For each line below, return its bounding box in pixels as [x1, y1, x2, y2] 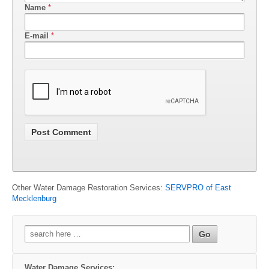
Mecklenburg [12, 193, 56, 203]
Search [24, 225, 50, 234]
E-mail [25, 31, 49, 41]
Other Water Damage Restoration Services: [12, 183, 165, 192]
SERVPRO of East [165, 183, 231, 192]
